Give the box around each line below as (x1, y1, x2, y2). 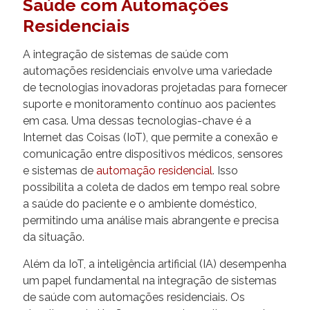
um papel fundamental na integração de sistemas (23, 273, 277, 287)
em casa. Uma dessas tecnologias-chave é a (23, 113, 251, 127)
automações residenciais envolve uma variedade (23, 64, 272, 77)
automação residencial (96, 163, 212, 177)
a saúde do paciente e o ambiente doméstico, (23, 197, 257, 210)
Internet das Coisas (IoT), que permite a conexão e (23, 130, 277, 144)
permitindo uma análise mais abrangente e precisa (23, 213, 279, 227)
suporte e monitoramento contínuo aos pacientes (23, 97, 276, 111)
